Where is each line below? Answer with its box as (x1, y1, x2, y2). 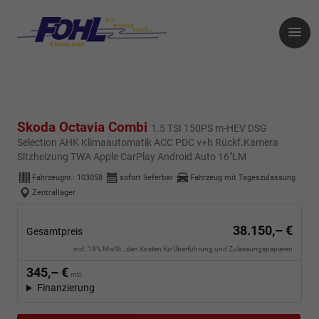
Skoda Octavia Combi (17, 119, 151, 136)
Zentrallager (32, 187, 75, 197)
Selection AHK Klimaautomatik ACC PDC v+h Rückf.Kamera (17, 137, 278, 149)
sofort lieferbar (120, 172, 173, 182)
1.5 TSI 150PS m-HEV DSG (151, 122, 267, 135)
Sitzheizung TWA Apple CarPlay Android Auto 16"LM (17, 151, 246, 163)
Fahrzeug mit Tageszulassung (190, 172, 296, 182)
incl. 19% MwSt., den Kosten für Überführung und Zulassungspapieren (73, 245, 293, 253)
